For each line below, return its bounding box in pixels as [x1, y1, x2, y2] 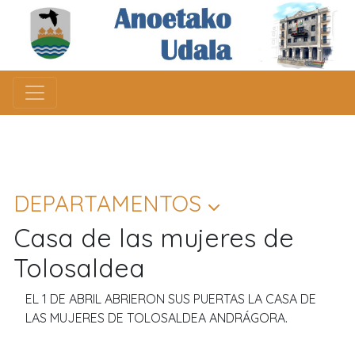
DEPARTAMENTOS [13, 189, 208, 217]
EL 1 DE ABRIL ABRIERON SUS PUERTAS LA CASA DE [25, 290, 316, 307]
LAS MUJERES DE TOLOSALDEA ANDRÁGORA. [25, 309, 288, 326]
